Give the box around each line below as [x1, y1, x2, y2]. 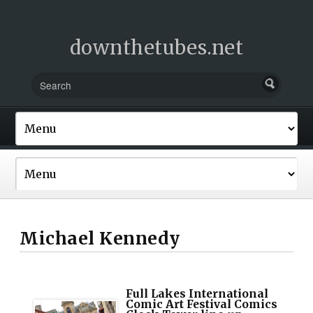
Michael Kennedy [20, 227, 180, 249]
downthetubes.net [69, 36, 244, 59]
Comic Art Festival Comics [126, 297, 278, 311]
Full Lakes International [126, 286, 269, 300]
